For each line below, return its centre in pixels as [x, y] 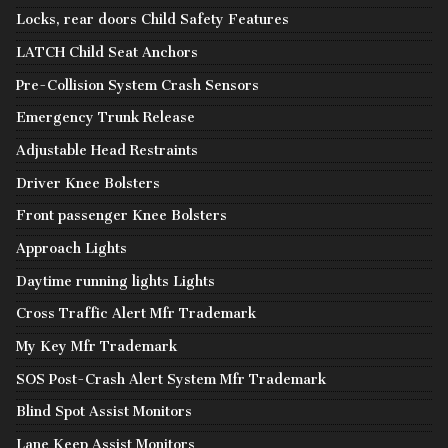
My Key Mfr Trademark [96, 347]
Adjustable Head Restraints [107, 151]
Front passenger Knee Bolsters [121, 216]
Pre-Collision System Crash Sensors [137, 85]
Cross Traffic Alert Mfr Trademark [136, 314]
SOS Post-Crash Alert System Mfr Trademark [171, 379]
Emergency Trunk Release [105, 118]
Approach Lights [71, 249]
